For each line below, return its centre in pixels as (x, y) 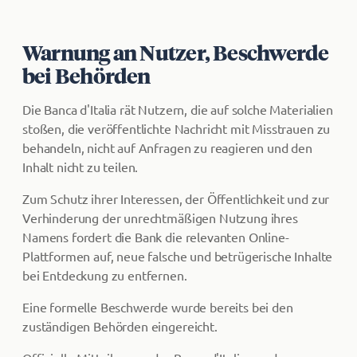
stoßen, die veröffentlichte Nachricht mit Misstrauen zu (177, 128)
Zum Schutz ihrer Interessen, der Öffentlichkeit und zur (176, 198)
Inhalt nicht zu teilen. (80, 167)
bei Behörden (86, 75)
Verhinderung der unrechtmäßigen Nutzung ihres (160, 218)
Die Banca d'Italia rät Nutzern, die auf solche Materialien (178, 109)
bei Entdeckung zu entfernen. (105, 275)
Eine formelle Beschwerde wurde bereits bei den (158, 307)
